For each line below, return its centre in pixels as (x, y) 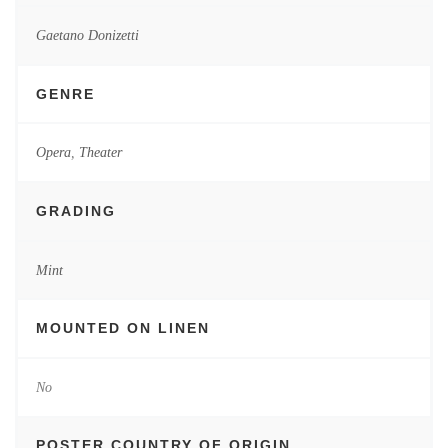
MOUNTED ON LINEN (122, 328)
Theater (100, 152)
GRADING (75, 210)
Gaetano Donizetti (87, 35)
